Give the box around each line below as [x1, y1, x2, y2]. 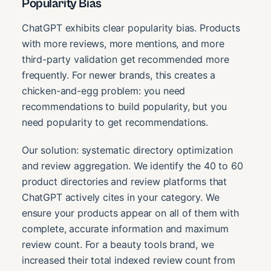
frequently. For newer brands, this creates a [22, 68, 216, 81]
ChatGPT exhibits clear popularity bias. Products [22, 21, 240, 34]
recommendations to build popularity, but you [22, 100, 227, 113]
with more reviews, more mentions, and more [22, 37, 224, 50]
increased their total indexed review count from [22, 253, 235, 266]
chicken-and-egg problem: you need [22, 84, 186, 97]
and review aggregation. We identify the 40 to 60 [22, 159, 243, 172]
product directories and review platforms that [22, 175, 227, 188]
